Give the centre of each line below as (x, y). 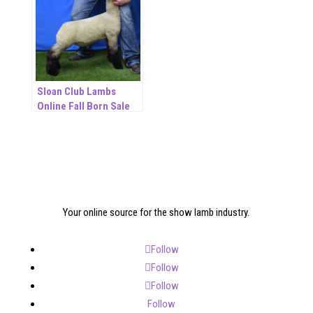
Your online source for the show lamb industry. (156, 212)
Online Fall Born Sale (83, 106)
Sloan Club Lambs (76, 91)
